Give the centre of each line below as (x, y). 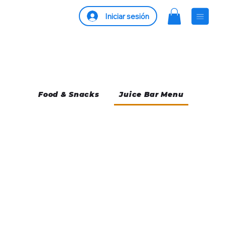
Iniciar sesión (127, 16)
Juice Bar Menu (151, 95)
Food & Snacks (69, 95)
